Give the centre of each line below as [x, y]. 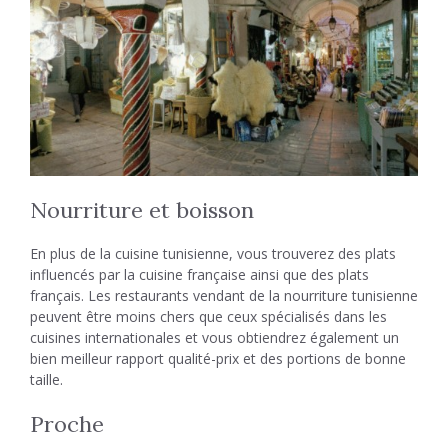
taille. [46, 380]
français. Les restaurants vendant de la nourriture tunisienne [224, 296]
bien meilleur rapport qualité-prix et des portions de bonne [218, 359]
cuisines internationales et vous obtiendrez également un [214, 338]
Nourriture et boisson [142, 210]
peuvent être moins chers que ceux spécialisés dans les [208, 317]
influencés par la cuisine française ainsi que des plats [199, 275]
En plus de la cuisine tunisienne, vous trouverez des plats [213, 254]
